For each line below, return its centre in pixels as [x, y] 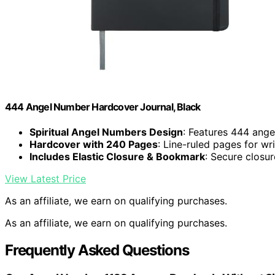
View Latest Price [45, 179]
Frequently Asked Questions [97, 250]
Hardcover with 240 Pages [94, 145]
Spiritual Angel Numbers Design [106, 132]
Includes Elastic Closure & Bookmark [117, 157]
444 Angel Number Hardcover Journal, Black [103, 107]
